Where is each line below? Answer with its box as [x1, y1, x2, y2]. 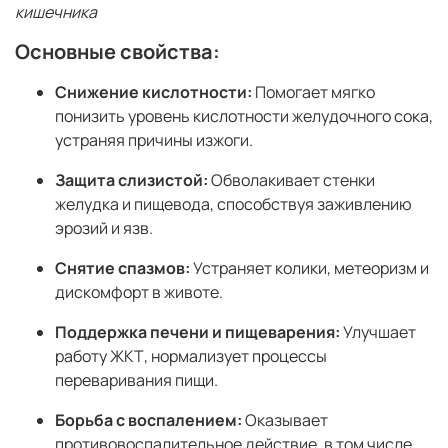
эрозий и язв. [55, 217, 153, 240]
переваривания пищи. [55, 369, 218, 392]
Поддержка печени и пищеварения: [55, 321, 340, 344]
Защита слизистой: [55, 169, 208, 192]
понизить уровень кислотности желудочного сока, [55, 105, 433, 128]
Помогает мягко [252, 81, 375, 104]
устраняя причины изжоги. [55, 129, 253, 152]
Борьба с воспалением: [55, 409, 242, 432]
